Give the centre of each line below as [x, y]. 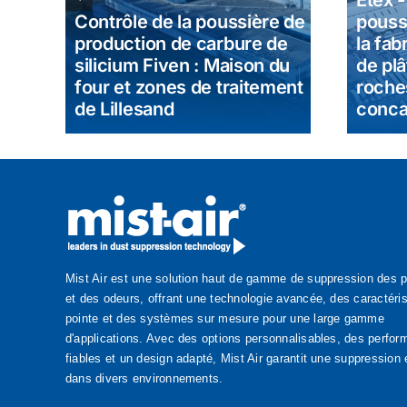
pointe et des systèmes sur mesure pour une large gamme [224, 319]
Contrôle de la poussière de [189, 22]
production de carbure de [181, 44]
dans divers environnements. [144, 379]
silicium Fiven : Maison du [182, 66]
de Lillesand [124, 109]
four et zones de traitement [189, 88]
